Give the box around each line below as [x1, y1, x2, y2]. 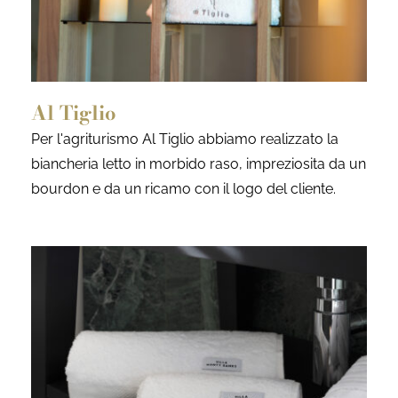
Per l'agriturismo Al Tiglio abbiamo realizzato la [31, 131, 338, 148]
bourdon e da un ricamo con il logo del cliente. [31, 180, 336, 198]
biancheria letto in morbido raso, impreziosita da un [31, 155, 366, 173]
